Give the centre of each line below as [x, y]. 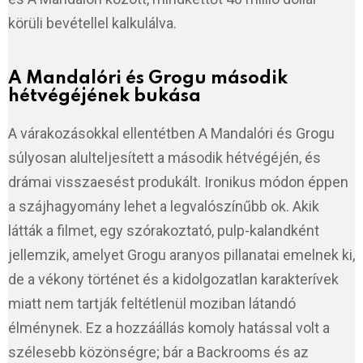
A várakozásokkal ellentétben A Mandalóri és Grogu [171, 134]
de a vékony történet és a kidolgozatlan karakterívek [173, 280]
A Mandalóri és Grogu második [148, 79]
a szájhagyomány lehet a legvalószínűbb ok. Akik [164, 207]
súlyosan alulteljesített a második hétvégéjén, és [164, 158]
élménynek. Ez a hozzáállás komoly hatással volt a [169, 328]
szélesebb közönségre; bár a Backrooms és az [158, 352]
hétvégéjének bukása [105, 97]
